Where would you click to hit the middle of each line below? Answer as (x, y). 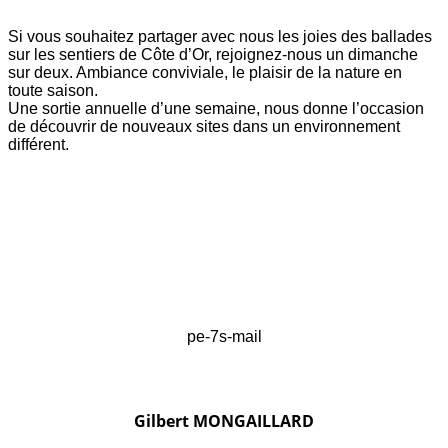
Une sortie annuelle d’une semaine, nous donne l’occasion (216, 108)
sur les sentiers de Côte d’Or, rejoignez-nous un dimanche (213, 54)
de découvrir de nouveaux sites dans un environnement (204, 126)
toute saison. (53, 90)
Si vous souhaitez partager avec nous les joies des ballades (220, 36)
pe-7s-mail (224, 336)
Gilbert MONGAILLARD (224, 421)
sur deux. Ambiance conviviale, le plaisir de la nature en (205, 72)
